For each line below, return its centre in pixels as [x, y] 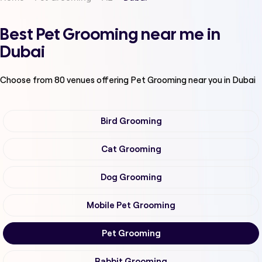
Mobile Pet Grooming [131, 206]
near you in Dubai [222, 80]
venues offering [98, 80]
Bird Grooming [131, 121]
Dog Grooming [131, 177]
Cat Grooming [131, 149]
